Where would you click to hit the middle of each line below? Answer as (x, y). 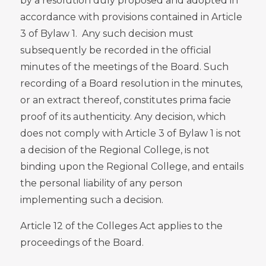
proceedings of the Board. (82, 242)
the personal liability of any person (101, 183)
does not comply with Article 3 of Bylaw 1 (117, 133)
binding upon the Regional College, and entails (132, 166)
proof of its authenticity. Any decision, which (123, 116)
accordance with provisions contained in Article (131, 17)
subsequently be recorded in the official (116, 50)
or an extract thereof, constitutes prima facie (126, 100)
